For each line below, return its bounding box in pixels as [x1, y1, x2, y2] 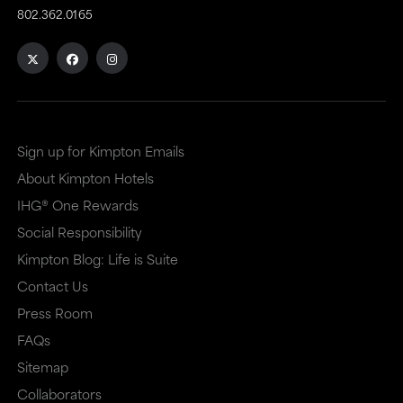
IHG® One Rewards [16, 194, 139, 216]
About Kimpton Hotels [16, 167, 154, 189]
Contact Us [16, 275, 88, 297]
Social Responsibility [16, 221, 142, 243]
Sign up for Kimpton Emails [16, 140, 184, 162]
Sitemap [16, 356, 68, 378]
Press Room [16, 302, 93, 324]
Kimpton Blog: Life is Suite [16, 248, 178, 270]
